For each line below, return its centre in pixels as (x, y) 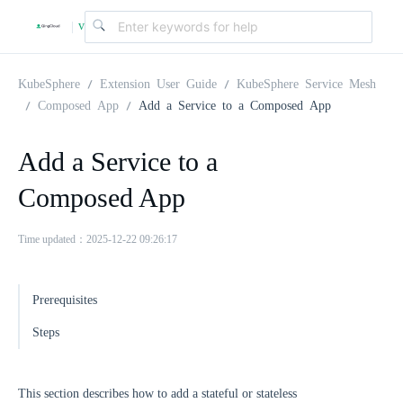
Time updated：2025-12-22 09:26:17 (98, 239)
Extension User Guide (158, 83)
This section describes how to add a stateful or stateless (157, 394)
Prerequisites (65, 300)
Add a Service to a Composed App (235, 104)
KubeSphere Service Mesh (306, 83)
